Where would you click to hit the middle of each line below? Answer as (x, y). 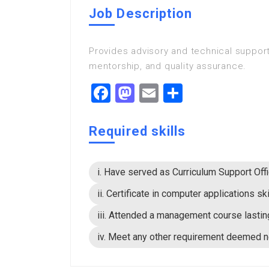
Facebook (150, 93)
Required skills (138, 131)
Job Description (141, 14)
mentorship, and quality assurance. (168, 66)
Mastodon (177, 93)
